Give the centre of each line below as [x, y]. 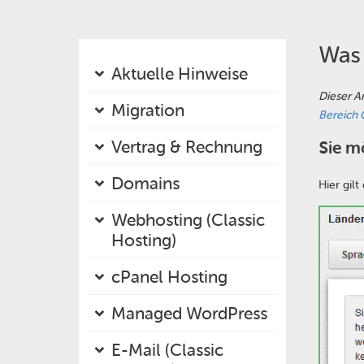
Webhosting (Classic [188, 220]
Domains [145, 183]
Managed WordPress [189, 313]
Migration [148, 110]
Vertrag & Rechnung [187, 147]
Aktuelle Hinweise [180, 74]
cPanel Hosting [169, 277]
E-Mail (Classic [167, 350]
